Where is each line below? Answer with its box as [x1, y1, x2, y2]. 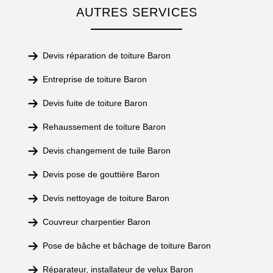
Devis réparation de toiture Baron [43, 51, 171, 60]
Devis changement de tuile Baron [43, 146, 171, 155]
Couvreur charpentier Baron [43, 217, 151, 227]
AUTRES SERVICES [76, 5, 197, 19]
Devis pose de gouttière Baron [43, 169, 160, 179]
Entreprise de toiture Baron [43, 74, 147, 84]
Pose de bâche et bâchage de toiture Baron [43, 241, 211, 250]
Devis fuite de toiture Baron [43, 98, 147, 108]
